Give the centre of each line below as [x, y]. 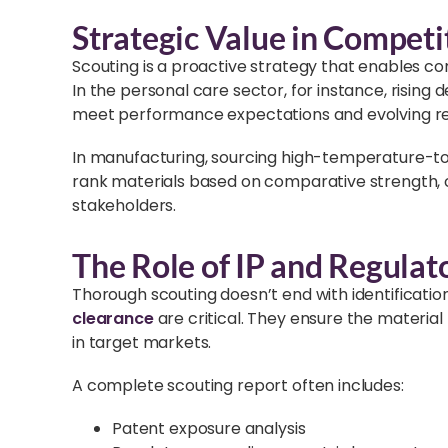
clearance [113, 318]
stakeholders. [124, 206]
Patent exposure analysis [209, 428]
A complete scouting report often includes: [238, 385]
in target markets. [142, 342]
